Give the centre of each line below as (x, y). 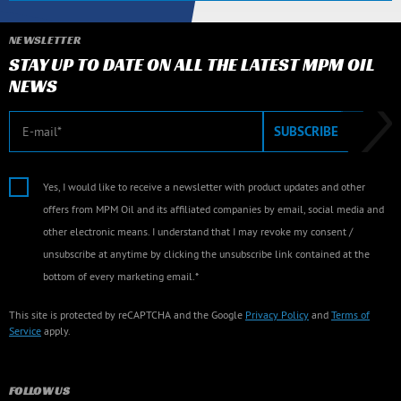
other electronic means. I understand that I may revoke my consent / (198, 232)
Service (25, 331)
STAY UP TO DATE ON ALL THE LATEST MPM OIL (192, 65)
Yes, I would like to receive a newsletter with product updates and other (204, 187)
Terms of (350, 315)
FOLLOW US (39, 391)
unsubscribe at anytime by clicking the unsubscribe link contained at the (206, 254)
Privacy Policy (277, 315)
